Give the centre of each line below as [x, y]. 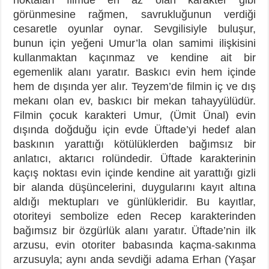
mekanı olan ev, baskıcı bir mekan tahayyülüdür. [134, 101]
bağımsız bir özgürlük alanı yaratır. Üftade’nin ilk [134, 230]
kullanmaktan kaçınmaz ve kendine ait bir [134, 57]
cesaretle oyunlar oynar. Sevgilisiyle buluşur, [134, 29]
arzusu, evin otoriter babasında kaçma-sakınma [134, 245]
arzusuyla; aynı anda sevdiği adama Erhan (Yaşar [134, 259]
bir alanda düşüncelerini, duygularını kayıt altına [134, 187]
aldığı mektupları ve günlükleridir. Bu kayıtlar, [134, 201]
